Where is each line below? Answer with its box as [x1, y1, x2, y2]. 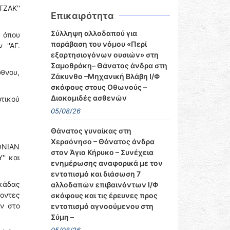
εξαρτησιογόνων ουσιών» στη [50, 50, 159, 59]
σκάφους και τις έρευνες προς [50, 191, 158, 200]
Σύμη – [50, 213, 74, 221]
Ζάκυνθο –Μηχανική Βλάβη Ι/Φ [50, 72, 160, 81]
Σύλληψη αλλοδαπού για [50, 29, 137, 37]
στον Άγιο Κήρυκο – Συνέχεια [50, 148, 154, 157]
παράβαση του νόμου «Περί [50, 40, 147, 48]
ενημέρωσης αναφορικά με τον [50, 159, 163, 167]
